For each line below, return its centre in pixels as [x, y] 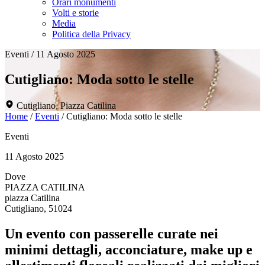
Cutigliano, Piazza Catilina [65, 105]
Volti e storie [75, 13]
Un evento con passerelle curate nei [112, 233]
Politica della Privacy [91, 34]
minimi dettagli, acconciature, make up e [129, 249]
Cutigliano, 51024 [38, 208]
